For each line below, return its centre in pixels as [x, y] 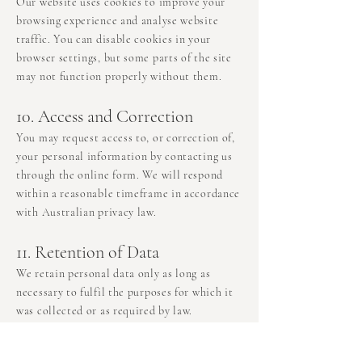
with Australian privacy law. [86, 213]
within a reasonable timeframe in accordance [128, 194]
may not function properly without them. [119, 77]
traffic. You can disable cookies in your [114, 40]
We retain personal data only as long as [114, 274]
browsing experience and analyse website [118, 21]
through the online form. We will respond [120, 175]
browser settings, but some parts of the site [124, 58]
